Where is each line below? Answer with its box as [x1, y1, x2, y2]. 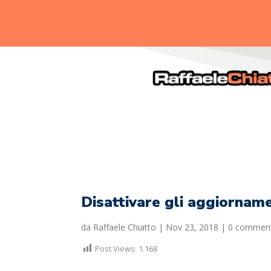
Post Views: [95, 243, 137, 254]
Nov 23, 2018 [166, 221, 219, 233]
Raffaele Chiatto [93, 221, 157, 233]
